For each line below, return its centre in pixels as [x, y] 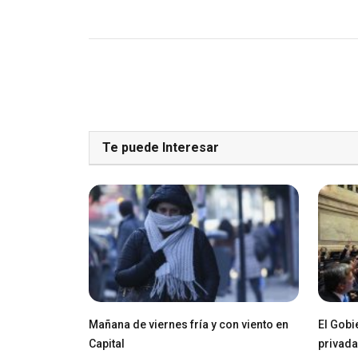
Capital [107, 343]
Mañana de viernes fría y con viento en [189, 324]
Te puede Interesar [161, 147]
